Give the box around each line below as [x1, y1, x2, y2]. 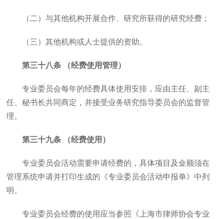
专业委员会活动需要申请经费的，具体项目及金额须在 [22, 159, 210, 167]
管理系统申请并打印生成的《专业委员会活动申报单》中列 [6, 173, 210, 181]
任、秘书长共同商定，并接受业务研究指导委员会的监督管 [6, 98, 210, 107]
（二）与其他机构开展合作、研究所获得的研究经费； [22, 14, 210, 22]
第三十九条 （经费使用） [22, 135, 110, 144]
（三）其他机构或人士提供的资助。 [22, 38, 148, 46]
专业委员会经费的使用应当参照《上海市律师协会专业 [22, 210, 210, 218]
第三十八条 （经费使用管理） [22, 61, 126, 69]
